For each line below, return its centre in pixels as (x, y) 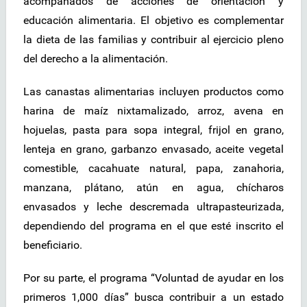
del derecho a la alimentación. (96, 58)
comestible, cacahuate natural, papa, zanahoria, (153, 168)
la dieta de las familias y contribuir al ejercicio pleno (153, 39)
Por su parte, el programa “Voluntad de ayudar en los (153, 278)
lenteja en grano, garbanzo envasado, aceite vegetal (153, 149)
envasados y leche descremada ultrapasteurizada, (153, 206)
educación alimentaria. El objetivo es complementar (153, 20)
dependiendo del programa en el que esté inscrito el (153, 225)
